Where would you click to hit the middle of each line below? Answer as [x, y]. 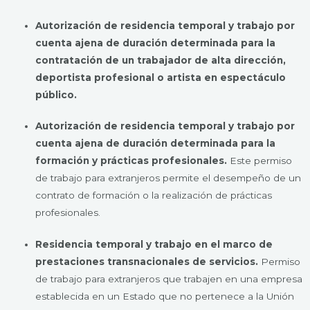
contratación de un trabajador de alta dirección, [161, 60]
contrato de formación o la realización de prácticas [154, 195]
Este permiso [261, 161]
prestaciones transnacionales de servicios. [148, 261]
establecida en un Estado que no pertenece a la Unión [165, 296]
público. [56, 94]
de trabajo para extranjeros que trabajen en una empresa [169, 279]
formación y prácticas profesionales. [133, 161]
